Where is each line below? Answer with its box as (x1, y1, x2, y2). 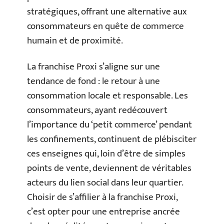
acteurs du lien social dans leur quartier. (27, 174, 183, 190)
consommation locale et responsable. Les (27, 87, 188, 103)
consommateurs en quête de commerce (27, 18, 184, 34)
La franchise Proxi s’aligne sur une (27, 58, 160, 74)
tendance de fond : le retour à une (27, 73, 160, 89)
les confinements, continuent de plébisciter (27, 131, 196, 147)
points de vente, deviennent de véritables (27, 160, 191, 176)
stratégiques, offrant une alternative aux (27, 4, 187, 19)
